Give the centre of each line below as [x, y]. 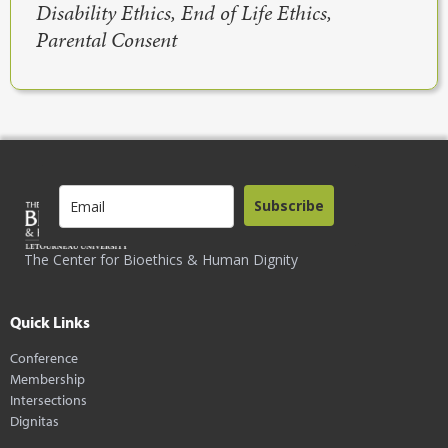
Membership [47, 379]
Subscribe [289, 206]
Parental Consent [106, 40]
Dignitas [34, 421]
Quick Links [50, 322]
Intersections [48, 400]
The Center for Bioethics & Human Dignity [161, 260]
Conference [44, 358]
